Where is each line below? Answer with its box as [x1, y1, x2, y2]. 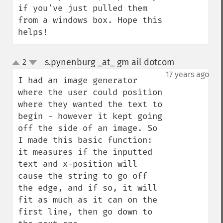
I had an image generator [18, 75, 137, 86]
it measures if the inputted [18, 147, 152, 157]
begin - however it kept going [18, 111, 162, 121]
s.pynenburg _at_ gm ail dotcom [44, 57, 174, 68]
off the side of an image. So [18, 123, 157, 133]
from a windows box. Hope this [18, 15, 162, 25]
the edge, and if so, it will [18, 183, 157, 193]
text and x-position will [18, 159, 137, 169]
